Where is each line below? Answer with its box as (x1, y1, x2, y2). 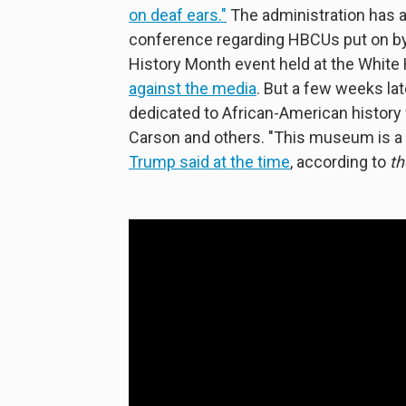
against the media (129, 79, 256, 99)
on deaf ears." (129, 5, 227, 25)
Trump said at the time (129, 152, 290, 172)
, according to (290, 152, 390, 172)
